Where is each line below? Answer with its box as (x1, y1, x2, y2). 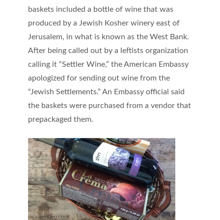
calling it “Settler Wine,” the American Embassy (27, 60, 189, 68)
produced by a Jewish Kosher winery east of (27, 19, 180, 27)
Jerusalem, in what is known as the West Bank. (27, 32, 189, 41)
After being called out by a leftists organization (27, 46, 188, 55)
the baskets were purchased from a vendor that (27, 101, 191, 110)
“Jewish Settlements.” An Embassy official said (27, 87, 185, 96)
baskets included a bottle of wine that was (27, 5, 173, 13)
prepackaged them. (27, 115, 93, 123)
